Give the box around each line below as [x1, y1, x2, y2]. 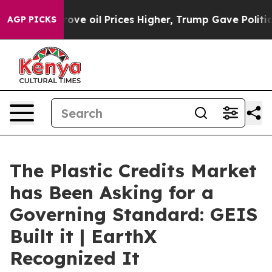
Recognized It [10, 246, 140, 270]
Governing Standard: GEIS [10, 203, 257, 226]
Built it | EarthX [10, 225, 157, 248]
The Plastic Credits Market [10, 159, 257, 182]
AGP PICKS [7, 14, 56, 25]
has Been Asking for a [10, 181, 214, 204]
